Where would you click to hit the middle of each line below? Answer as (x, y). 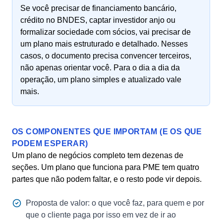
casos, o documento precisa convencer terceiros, (106, 56)
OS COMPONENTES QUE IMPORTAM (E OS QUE (107, 132)
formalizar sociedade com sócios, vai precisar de (106, 32)
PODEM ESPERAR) (50, 143)
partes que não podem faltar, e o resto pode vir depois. (107, 179)
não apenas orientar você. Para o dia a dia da (100, 68)
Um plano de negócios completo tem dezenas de (98, 155)
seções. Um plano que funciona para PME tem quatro (106, 167)
